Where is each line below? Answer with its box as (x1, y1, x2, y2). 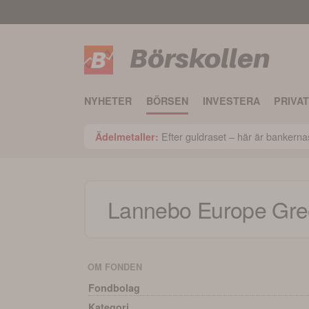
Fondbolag (88, 281, 141, 295)
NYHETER (84, 94, 132, 108)
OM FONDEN (87, 260, 142, 273)
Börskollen (130, 42, 270, 74)
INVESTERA (202, 94, 260, 108)
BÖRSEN (146, 94, 188, 108)
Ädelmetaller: (95, 129, 159, 143)
